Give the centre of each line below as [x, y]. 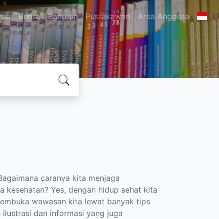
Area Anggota [163, 16]
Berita [29, 16]
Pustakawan [108, 16]
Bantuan [63, 16]
